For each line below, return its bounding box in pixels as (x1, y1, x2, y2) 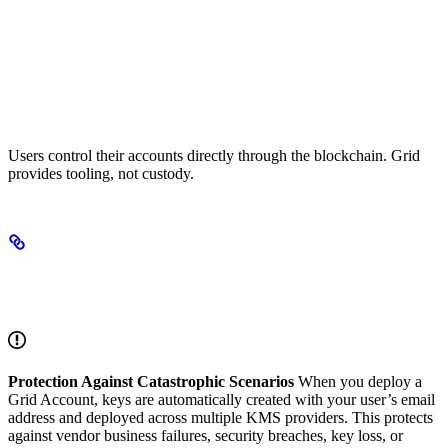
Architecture (8, 283, 119, 310)
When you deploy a (294, 372, 422, 390)
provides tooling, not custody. (8, 164, 194, 182)
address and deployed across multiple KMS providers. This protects (8, 408, 433, 426)
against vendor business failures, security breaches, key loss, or (8, 426, 403, 444)
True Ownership (8, 99, 151, 126)
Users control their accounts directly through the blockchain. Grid (8, 146, 420, 164)
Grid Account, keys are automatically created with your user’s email (8, 390, 435, 408)
